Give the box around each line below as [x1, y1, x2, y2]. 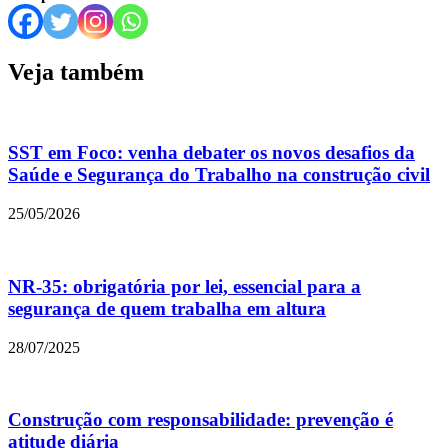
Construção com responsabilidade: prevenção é [8, 409, 393, 431]
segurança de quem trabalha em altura [8, 297, 326, 319]
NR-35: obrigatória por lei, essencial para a [8, 275, 361, 297]
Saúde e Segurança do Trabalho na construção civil [8, 164, 430, 186]
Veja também [8, 58, 144, 85]
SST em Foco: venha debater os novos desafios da [8, 142, 415, 164]
